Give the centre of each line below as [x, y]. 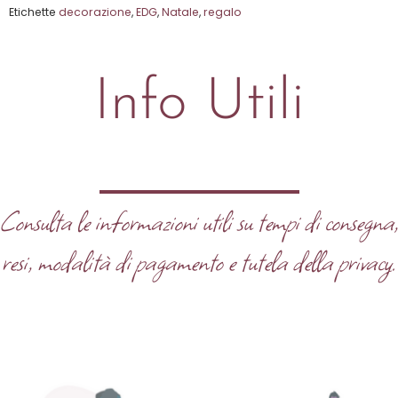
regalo [223, 12]
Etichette [32, 12]
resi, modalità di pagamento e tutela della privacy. [199, 262]
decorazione [95, 12]
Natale [180, 12]
